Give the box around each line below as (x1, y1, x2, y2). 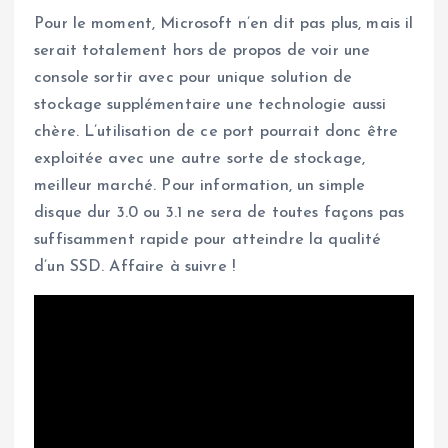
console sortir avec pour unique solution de (34, 69, 353, 86)
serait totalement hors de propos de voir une (34, 42, 371, 59)
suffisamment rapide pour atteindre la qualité (34, 231, 382, 248)
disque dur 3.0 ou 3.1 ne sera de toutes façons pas (34, 204, 405, 221)
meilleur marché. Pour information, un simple (34, 177, 366, 194)
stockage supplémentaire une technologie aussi (34, 96, 387, 113)
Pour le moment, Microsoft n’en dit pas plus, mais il (34, 15, 414, 32)
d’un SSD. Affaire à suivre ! (34, 258, 236, 275)
